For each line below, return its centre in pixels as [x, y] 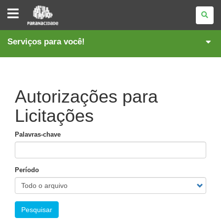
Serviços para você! [46, 42]
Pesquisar [37, 210]
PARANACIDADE [52, 8]
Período [27, 170]
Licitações [54, 116]
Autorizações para [86, 96]
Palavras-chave [38, 134]
